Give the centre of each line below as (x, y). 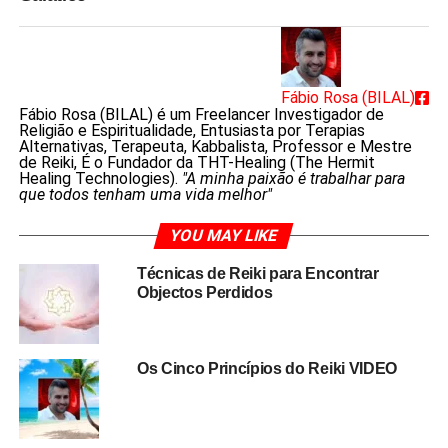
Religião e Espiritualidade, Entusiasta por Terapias (191, 130)
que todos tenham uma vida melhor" (145, 194)
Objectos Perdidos (204, 292)
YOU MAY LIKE (224, 235)
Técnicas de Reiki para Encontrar (257, 273)
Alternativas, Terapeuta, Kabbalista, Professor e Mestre (215, 146)
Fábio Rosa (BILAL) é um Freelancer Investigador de (201, 114)
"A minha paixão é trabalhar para (293, 178)
